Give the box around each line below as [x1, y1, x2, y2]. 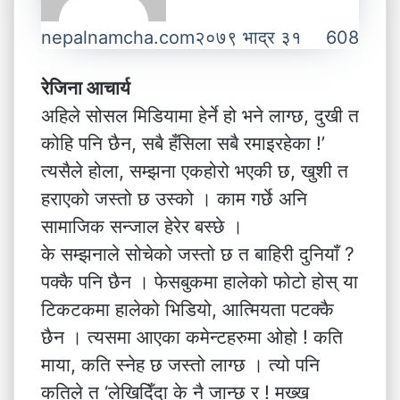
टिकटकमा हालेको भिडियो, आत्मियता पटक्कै [41, 298, 334, 321]
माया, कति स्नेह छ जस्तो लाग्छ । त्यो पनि [41, 354, 320, 376]
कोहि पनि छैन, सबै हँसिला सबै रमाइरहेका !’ [41, 132, 325, 154]
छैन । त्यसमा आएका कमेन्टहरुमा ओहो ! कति [41, 326, 343, 348]
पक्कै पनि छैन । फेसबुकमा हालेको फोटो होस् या [41, 271, 358, 293]
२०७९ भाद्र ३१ [195, 27, 302, 48]
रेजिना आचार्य [41, 77, 130, 99]
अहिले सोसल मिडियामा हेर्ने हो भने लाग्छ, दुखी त [41, 104, 359, 127]
